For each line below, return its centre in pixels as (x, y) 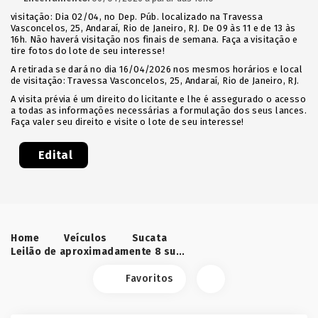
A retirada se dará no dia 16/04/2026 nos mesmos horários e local (157, 69)
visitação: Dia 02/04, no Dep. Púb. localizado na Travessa (137, 17)
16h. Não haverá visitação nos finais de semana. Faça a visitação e (154, 39)
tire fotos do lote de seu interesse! (88, 51)
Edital (55, 155)
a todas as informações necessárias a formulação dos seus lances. (159, 110)
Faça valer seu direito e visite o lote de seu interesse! (127, 122)
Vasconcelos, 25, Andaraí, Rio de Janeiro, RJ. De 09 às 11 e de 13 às (153, 28)
